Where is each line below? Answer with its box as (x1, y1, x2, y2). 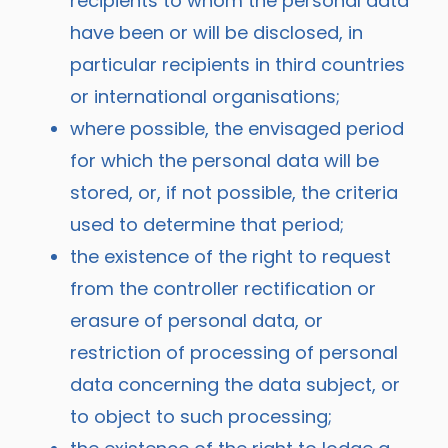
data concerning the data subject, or (70, 371, 400, 397)
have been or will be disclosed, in (70, 19, 363, 45)
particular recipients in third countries (70, 51, 405, 77)
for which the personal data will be (70, 147, 379, 173)
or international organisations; (70, 83, 340, 109)
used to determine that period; (70, 211, 344, 237)
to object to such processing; (70, 403, 332, 429)
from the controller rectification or (70, 275, 376, 301)
